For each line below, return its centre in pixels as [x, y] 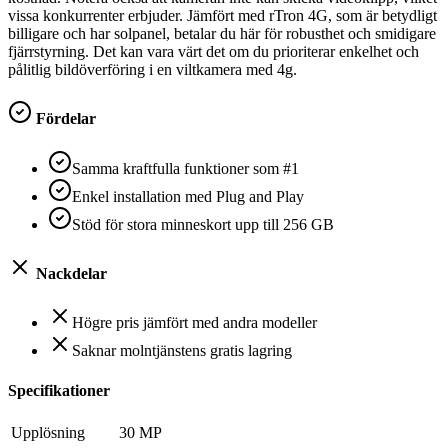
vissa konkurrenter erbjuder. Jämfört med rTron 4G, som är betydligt [222, 16]
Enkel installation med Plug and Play [188, 196]
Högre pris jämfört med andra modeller [194, 323]
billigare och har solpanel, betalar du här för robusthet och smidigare [222, 34]
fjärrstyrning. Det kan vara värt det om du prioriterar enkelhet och [213, 52]
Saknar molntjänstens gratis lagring [182, 351]
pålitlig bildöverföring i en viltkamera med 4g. [152, 70]
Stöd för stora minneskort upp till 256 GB [203, 224]
